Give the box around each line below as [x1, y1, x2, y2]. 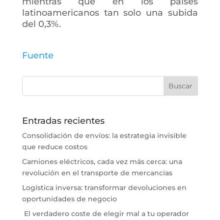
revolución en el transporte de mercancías [22, 168, 172, 177]
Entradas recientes [22, 115, 105, 126]
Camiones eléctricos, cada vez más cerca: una [22, 157, 182, 166]
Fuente [22, 50, 54, 61]
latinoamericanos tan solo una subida [22, 7, 198, 19]
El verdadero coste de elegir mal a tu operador [22, 209, 189, 218]
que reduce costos [22, 142, 87, 151]
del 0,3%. [22, 19, 61, 30]
